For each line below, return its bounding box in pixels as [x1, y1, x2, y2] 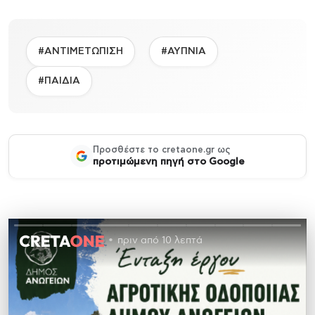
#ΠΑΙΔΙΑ [38, 75, 80, 86]
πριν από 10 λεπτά [117, 236, 202, 246]
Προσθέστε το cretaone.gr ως [93, 145, 231, 155]
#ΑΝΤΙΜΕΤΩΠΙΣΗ [38, 46, 123, 56]
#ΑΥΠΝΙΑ [161, 46, 206, 56]
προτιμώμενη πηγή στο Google [93, 156, 245, 167]
